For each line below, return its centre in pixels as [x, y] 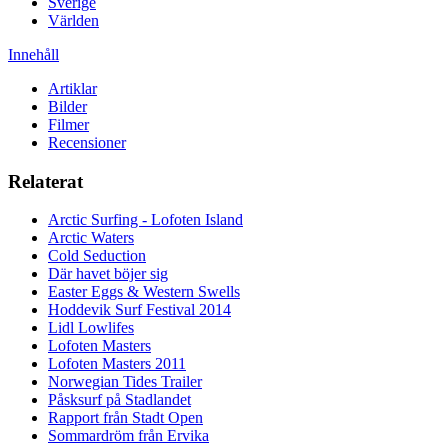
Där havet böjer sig [108, 274]
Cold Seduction [97, 256]
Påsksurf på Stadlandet [119, 400]
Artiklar [72, 88]
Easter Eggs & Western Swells [144, 292]
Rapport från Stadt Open [125, 418]
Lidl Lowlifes [91, 328]
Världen [73, 20]
